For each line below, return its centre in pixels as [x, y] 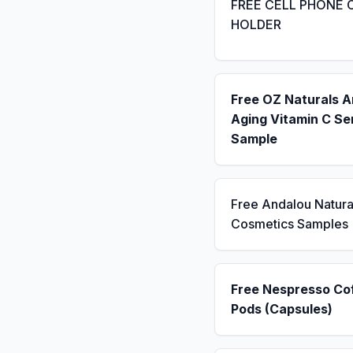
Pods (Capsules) [282, 309]
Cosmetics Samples [290, 224]
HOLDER [256, 24]
